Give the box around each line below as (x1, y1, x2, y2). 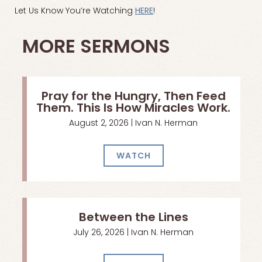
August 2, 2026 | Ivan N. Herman (69, 119, 198, 129)
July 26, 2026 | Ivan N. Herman (73, 228, 194, 237)
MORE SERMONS (22, 38, 170, 57)
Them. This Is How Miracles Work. (36, 103, 230, 115)
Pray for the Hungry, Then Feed (41, 91, 226, 104)
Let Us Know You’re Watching (15, 7, 135, 16)
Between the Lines (78, 212, 188, 224)
